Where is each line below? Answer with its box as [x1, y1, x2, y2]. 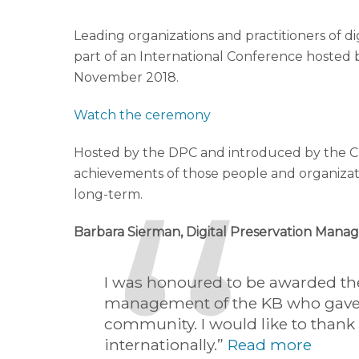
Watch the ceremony [74, 107, 211, 123]
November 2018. [74, 70, 179, 86]
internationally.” [104, 335, 228, 355]
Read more [228, 335, 313, 355]
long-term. [74, 187, 143, 203]
